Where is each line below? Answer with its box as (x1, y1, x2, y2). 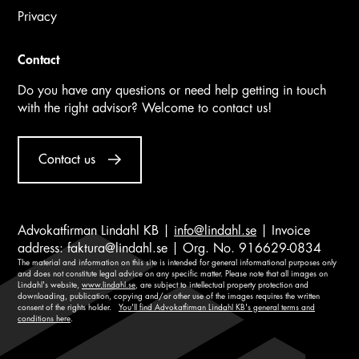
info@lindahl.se (174, 224, 256, 237)
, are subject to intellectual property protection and (135, 280, 309, 289)
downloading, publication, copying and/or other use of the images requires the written (18, 292, 320, 301)
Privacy (18, 10, 57, 23)
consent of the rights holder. (18, 303, 119, 312)
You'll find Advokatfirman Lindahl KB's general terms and (119, 303, 315, 312)
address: (18, 241, 67, 255)
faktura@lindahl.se (67, 241, 167, 255)
